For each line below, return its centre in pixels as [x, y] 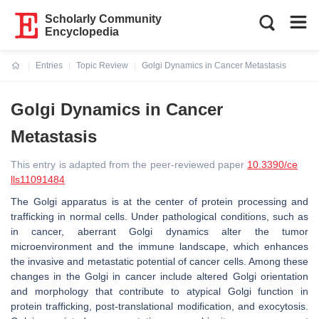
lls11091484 [38, 179]
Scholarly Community [104, 19]
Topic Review [102, 66]
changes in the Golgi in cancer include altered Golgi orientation [159, 276]
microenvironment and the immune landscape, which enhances [159, 246]
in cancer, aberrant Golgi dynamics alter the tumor [159, 231]
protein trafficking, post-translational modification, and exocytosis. [159, 306]
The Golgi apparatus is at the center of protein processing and [159, 202]
